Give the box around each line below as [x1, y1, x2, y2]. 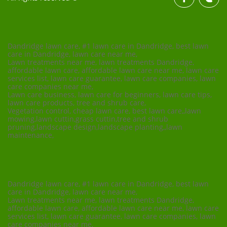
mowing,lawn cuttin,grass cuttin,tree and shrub [8, 114, 168, 124]
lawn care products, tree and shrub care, [8, 98, 146, 107]
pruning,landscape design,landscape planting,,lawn [8, 122, 182, 132]
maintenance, [8, 130, 54, 140]
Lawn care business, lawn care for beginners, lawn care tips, [8, 90, 212, 99]
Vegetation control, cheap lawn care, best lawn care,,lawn [8, 106, 201, 116]
